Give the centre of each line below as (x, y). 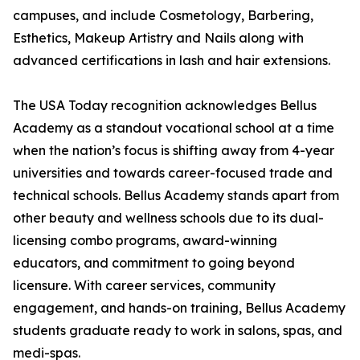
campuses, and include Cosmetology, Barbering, (163, 16)
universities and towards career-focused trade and (173, 173)
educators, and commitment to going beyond (154, 263)
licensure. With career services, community (144, 286)
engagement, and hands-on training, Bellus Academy (179, 308)
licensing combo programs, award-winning (145, 241)
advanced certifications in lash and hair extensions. (172, 61)
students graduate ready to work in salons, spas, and (178, 331)
